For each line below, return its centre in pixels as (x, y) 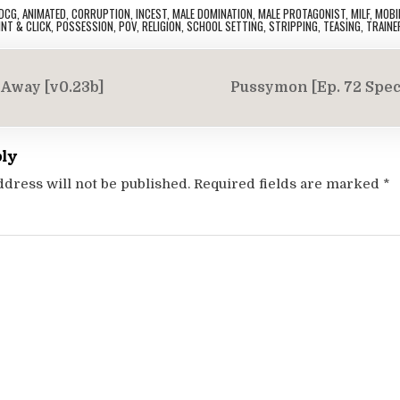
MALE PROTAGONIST (301, 13)
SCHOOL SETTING (225, 26)
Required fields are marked (288, 184)
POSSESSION (85, 26)
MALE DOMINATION (212, 13)
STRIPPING (294, 26)
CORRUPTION (100, 13)
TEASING (342, 26)
